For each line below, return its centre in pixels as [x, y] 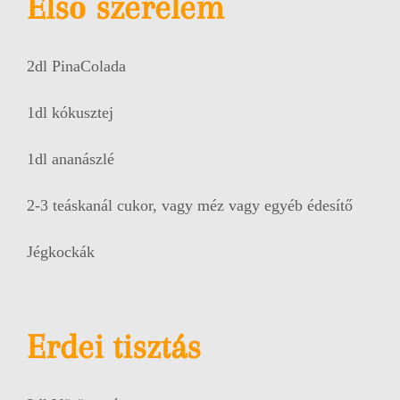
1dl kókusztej [70, 112]
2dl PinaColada [76, 66]
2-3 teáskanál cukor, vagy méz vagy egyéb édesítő [189, 205]
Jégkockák [60, 251]
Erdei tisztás [113, 346]
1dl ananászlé [70, 158]
